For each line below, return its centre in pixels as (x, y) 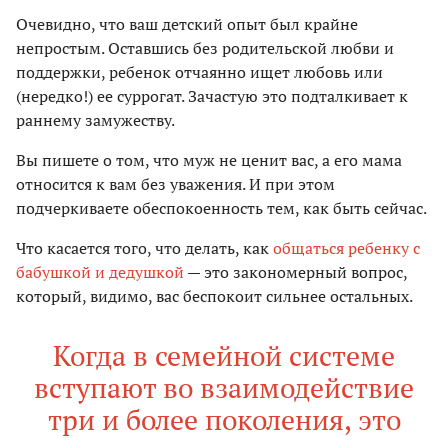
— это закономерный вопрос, (295, 272)
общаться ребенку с (346, 248)
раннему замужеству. (95, 120)
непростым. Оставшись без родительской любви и (205, 48)
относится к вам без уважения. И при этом (175, 184)
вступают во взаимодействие (224, 388)
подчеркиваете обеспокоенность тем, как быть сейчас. (221, 208)
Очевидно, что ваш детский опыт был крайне (187, 24)
